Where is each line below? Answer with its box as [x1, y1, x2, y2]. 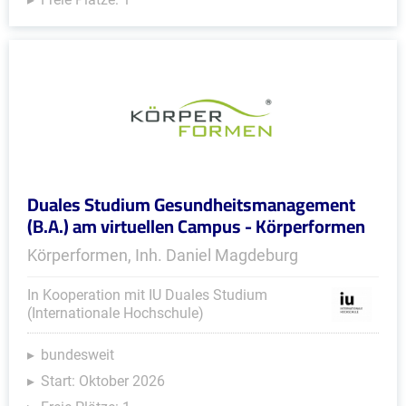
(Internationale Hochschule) [27, 304, 204, 322]
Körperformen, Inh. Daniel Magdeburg [27, 246, 298, 265]
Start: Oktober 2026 [41, 372, 165, 390]
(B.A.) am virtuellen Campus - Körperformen [27, 209, 365, 243]
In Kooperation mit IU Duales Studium [27, 286, 267, 304]
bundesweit [41, 346, 114, 363]
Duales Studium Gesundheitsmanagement [27, 188, 355, 221]
